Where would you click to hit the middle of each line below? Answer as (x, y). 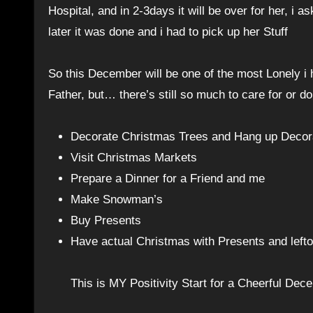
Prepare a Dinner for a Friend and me (168, 179)
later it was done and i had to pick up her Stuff (168, 32)
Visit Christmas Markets (134, 158)
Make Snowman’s (117, 199)
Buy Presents (106, 220)
